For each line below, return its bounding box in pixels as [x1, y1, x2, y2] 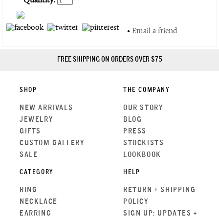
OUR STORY [123, 104, 163, 112]
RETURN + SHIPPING [123, 186, 196, 195]
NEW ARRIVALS [20, 104, 73, 112]
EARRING [20, 210, 52, 218]
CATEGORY [20, 169, 54, 176]
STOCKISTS [123, 139, 164, 148]
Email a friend [132, 27, 177, 36]
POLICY [123, 198, 149, 206]
